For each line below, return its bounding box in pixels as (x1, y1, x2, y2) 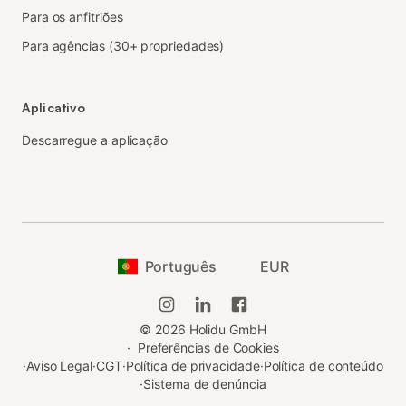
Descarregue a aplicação (22, 132, 169, 149)
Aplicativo (22, 100, 86, 116)
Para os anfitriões (22, 9, 123, 25)
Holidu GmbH (185, 322, 266, 338)
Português (144, 257, 217, 276)
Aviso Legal (25, 358, 93, 374)
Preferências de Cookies (138, 340, 279, 356)
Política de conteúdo (263, 358, 383, 374)
